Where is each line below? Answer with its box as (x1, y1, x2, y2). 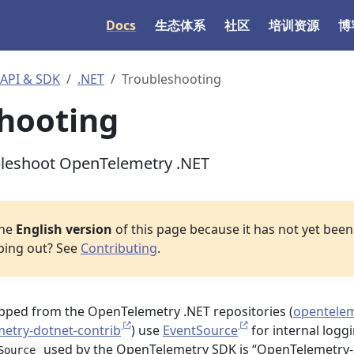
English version (16, 220, 112, 238)
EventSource (163, 322, 238, 339)
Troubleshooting (122, 70, 221, 88)
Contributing (81, 239, 157, 257)
